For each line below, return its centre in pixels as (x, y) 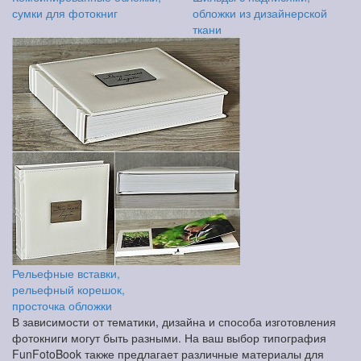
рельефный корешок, (68, 289)
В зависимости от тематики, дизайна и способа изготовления (174, 322)
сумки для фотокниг (65, 13)
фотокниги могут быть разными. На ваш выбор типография (169, 338)
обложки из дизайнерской (260, 13)
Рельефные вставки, (66, 273)
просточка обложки (62, 305)
